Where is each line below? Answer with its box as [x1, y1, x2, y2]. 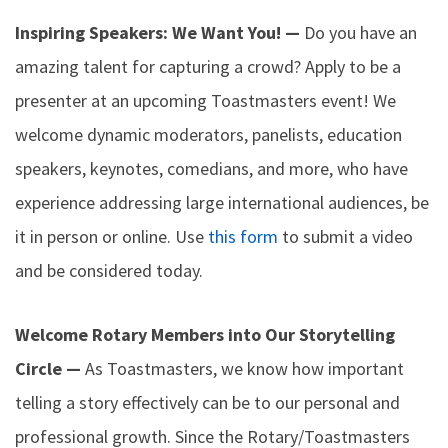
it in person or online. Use [15, 225, 208, 248]
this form [208, 225, 278, 248]
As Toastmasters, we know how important [85, 357, 404, 380]
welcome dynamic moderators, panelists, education [15, 123, 402, 146]
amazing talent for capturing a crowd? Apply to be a [15, 55, 401, 78]
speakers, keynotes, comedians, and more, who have [15, 157, 408, 180]
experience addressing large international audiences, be [15, 191, 429, 214]
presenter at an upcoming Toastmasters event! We [15, 89, 396, 112]
